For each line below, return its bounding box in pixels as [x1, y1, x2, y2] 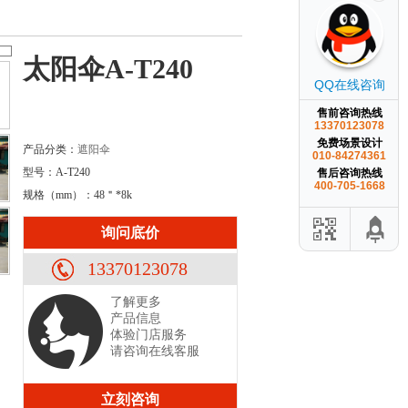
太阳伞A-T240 [23, 54, 193, 84]
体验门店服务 [110, 328, 187, 342]
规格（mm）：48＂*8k [23, 189, 132, 201]
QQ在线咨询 [314, 76, 385, 92]
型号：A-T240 [23, 166, 90, 178]
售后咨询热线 [316, 166, 382, 179]
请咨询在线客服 [110, 344, 199, 358]
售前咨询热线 [316, 106, 382, 119]
